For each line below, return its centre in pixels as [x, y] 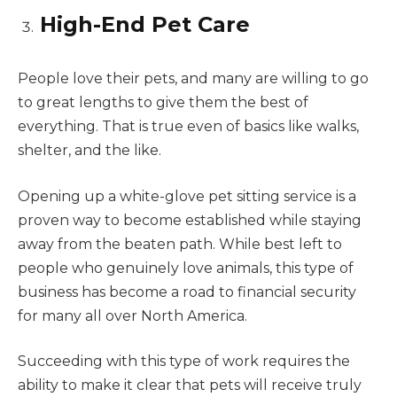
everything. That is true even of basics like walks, [188, 127]
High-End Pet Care [145, 25]
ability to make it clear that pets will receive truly [190, 385]
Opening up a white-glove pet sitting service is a [187, 196]
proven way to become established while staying [190, 220]
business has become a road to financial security [187, 292]
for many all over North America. [132, 315]
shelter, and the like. [90, 151]
